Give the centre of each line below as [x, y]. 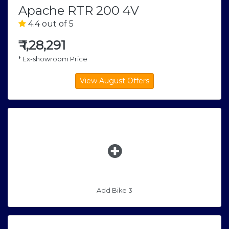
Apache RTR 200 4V [79, 11]
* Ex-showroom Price [53, 59]
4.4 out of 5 [50, 24]
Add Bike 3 [114, 191]
